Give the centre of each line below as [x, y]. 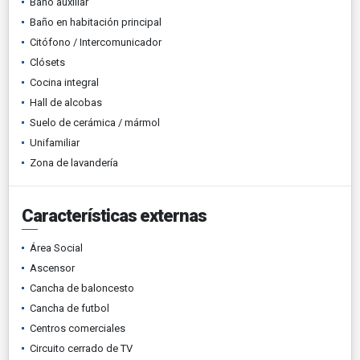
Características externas [114, 215]
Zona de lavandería [74, 162]
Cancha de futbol [70, 308]
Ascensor [52, 268]
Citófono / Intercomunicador [96, 42]
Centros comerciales [78, 328]
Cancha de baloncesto [82, 288]
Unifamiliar [55, 142]
